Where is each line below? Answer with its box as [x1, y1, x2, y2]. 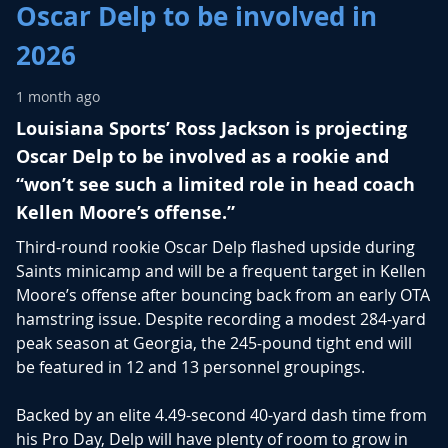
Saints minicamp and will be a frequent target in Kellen [16, 260, 426, 283]
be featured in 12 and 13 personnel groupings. [16, 356, 365, 379]
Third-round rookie [16, 236, 164, 259]
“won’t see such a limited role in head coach [16, 172, 415, 198]
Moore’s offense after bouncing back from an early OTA [16, 284, 430, 307]
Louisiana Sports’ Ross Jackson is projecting [16, 116, 407, 142]
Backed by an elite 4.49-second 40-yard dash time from [16, 404, 427, 427]
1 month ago [16, 87, 100, 107]
